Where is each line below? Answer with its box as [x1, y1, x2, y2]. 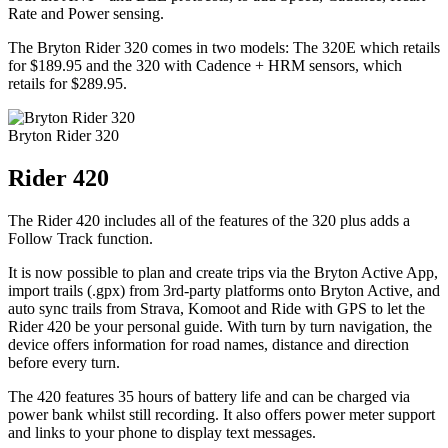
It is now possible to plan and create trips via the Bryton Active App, [8, 264, 438, 282]
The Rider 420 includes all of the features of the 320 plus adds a [8, 212, 410, 230]
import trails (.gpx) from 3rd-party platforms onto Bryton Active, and [8, 282, 440, 300]
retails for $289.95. [8, 75, 127, 93]
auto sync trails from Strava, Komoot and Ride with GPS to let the [8, 300, 425, 318]
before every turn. [8, 354, 120, 372]
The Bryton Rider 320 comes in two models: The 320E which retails [8, 39, 440, 57]
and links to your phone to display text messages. [8, 424, 316, 442]
